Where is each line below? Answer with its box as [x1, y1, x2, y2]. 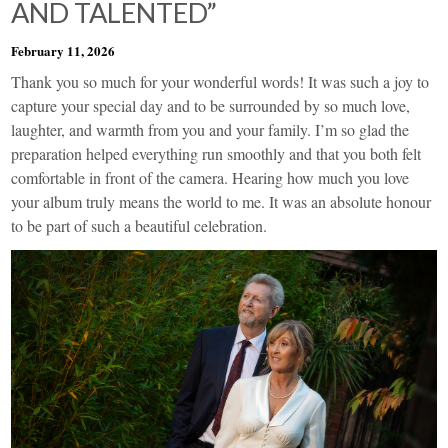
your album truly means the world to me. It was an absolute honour [11, 191, 432, 212]
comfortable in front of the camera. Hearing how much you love [11, 167, 410, 188]
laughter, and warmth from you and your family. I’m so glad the [11, 119, 410, 140]
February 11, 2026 [11, 41, 116, 60]
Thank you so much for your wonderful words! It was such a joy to [11, 71, 430, 92]
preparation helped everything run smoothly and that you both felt [11, 143, 422, 164]
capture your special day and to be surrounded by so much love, [11, 95, 411, 116]
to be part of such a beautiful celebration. [11, 215, 268, 236]
